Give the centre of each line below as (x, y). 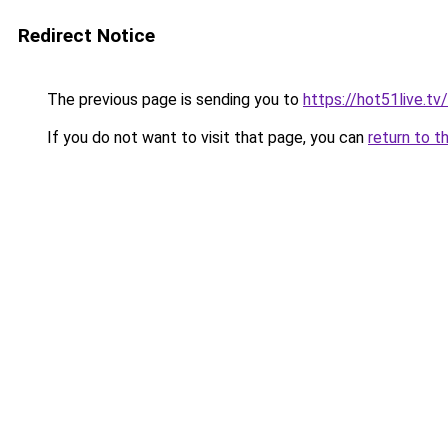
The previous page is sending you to (173, 99)
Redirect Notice (86, 35)
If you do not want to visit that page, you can (205, 137)
